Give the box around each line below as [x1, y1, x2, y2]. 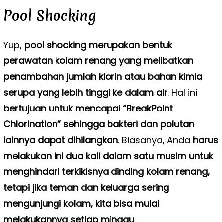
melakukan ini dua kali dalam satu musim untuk [3, 150, 213, 163]
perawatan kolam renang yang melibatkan [3, 55, 193, 67]
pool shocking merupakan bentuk [24, 39, 172, 52]
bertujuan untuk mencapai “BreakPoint [3, 102, 173, 115]
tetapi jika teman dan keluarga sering [3, 181, 169, 194]
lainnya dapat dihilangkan [3, 134, 118, 147]
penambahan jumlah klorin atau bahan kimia [3, 70, 202, 83]
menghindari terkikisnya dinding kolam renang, [3, 166, 210, 178]
